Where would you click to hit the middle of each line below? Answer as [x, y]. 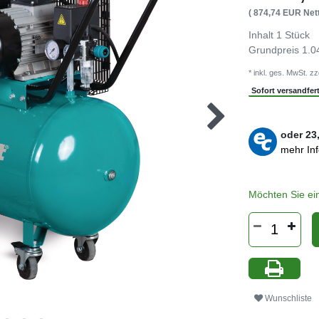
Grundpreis [275, 49]
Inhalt [262, 35]
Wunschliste [288, 299]
